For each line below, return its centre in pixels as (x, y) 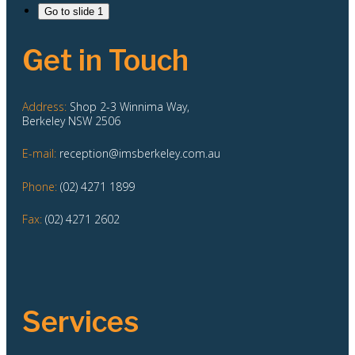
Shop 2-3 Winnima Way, (128, 106)
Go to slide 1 (74, 12)
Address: (44, 106)
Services (80, 321)
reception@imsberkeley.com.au (138, 154)
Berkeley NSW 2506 (71, 120)
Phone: (40, 186)
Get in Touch (105, 60)
